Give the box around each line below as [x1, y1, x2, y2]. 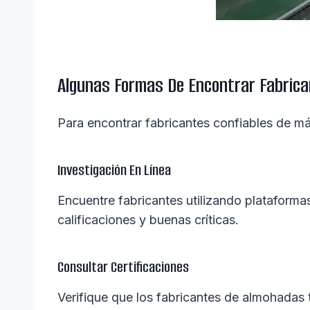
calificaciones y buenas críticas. [57, 212, 239, 228]
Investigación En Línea [57, 160, 171, 181]
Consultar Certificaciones [57, 257, 189, 277]
